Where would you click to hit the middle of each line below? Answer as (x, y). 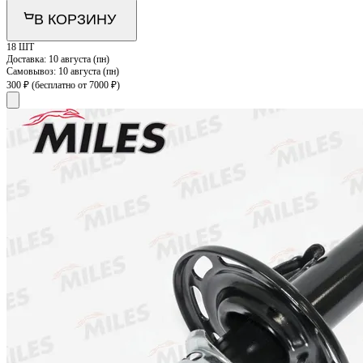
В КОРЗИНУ (75, 19)
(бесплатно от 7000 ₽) (76, 85)
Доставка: (28, 59)
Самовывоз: (32, 71)
